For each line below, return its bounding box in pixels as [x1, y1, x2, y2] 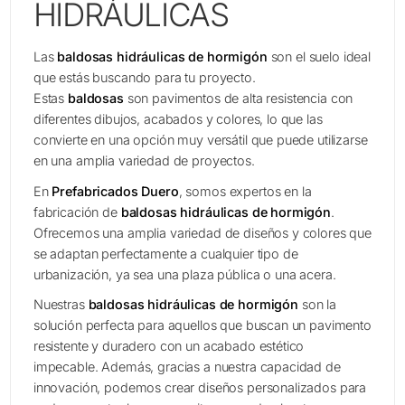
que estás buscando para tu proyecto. [33, 69, 256, 85]
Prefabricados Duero [52, 183, 179, 199]
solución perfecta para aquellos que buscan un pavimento [33, 317, 372, 334]
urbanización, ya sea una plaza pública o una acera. [33, 266, 336, 282]
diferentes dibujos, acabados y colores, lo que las [33, 110, 323, 127]
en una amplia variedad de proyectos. [33, 152, 255, 168]
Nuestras [33, 297, 85, 313]
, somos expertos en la [178, 183, 312, 199]
